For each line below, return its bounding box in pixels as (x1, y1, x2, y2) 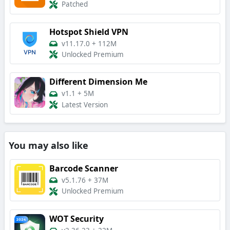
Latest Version (62, 100, 108, 109)
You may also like (9, 139, 88, 151)
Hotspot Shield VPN (49, 26, 128, 37)
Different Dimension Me (49, 76, 147, 88)
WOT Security (49, 213, 104, 224)
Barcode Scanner (49, 163, 118, 174)
